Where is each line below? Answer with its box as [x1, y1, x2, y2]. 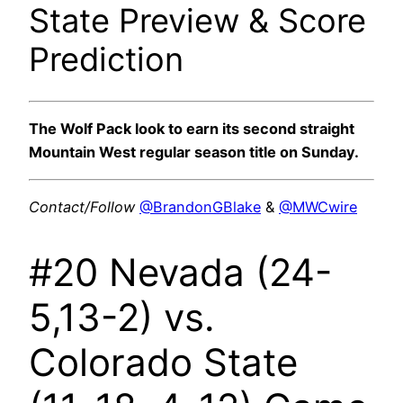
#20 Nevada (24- [29, 248, 332, 295]
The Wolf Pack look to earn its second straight [29, 120, 354, 139]
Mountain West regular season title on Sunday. [29, 143, 359, 162]
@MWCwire [279, 197, 357, 216]
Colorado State [29, 338, 298, 385]
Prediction [29, 39, 184, 79]
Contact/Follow [29, 197, 135, 216]
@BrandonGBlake [139, 197, 261, 216]
